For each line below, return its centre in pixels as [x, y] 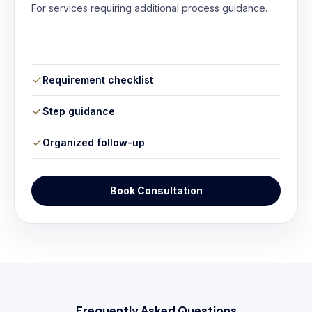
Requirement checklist [98, 80]
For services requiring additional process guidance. [149, 8]
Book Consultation [156, 190]
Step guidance [79, 111]
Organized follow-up [94, 142]
